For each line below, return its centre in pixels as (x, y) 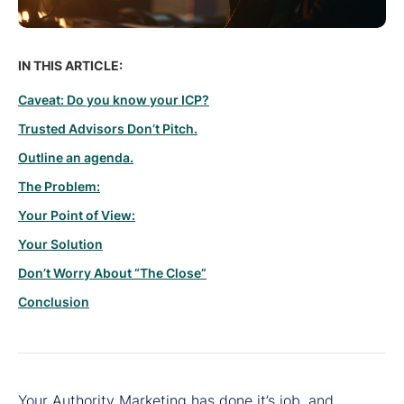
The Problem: (59, 187)
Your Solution (60, 244)
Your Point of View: (77, 216)
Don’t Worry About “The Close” (112, 273)
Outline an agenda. (76, 158)
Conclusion (54, 302)
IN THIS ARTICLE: (70, 66)
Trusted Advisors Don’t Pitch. (108, 129)
